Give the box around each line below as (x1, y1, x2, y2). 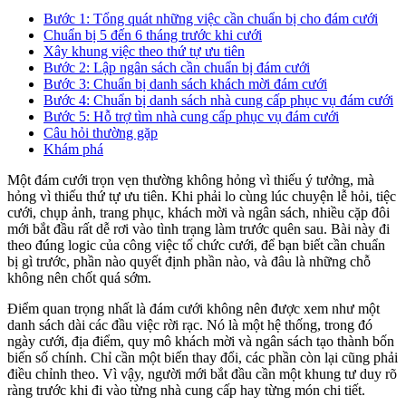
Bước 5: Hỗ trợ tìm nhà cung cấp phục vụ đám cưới (43, 109, 339, 125)
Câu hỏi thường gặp (43, 125, 158, 141)
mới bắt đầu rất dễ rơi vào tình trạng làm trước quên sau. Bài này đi (7, 221, 390, 237)
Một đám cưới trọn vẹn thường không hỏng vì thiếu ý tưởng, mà (7, 172, 374, 188)
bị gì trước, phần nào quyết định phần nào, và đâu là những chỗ (7, 254, 371, 270)
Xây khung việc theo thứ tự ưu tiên (43, 43, 245, 60)
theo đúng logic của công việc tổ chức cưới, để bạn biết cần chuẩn (7, 237, 385, 254)
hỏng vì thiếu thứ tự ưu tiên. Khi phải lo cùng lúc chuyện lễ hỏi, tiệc (7, 188, 396, 205)
